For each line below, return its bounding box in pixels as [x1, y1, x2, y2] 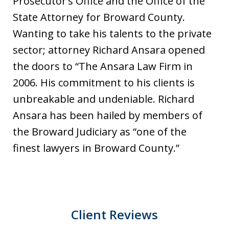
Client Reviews [71, 206, 158, 223]
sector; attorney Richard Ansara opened [13, 43, 205, 57]
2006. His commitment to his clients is [13, 76, 195, 89]
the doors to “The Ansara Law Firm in [13, 59, 193, 73]
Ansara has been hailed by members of [13, 108, 202, 122]
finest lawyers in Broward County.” [13, 141, 179, 155]
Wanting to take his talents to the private [13, 27, 212, 40]
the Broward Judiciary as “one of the [13, 125, 187, 139]
